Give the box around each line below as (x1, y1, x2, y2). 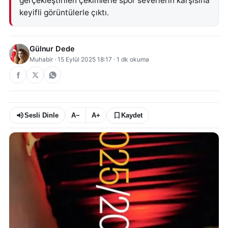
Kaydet (121, 111, 142, 119)
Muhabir (30, 55, 53, 63)
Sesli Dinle (24, 111, 59, 119)
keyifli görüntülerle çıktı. (19, 8, 109, 17)
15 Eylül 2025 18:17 (58, 55, 112, 63)
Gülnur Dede (30, 44, 75, 53)
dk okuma (120, 55, 149, 63)
